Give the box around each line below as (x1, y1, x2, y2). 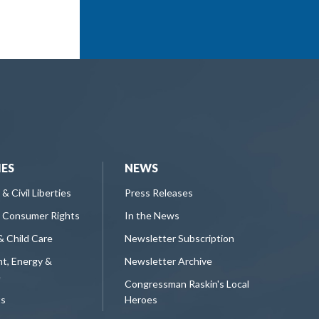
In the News (125, 209, 179, 221)
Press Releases (125, 186, 193, 199)
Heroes (125, 293, 157, 305)
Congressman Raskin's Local (125, 277, 249, 290)
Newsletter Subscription (125, 231, 234, 244)
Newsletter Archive (125, 254, 212, 267)
